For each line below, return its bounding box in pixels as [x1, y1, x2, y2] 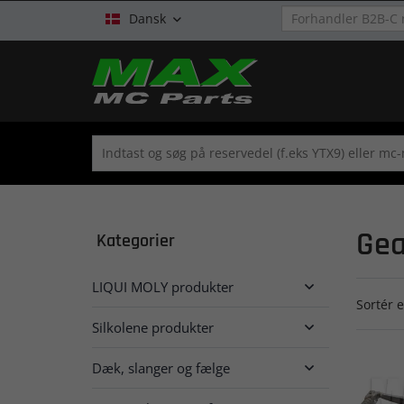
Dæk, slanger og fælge [92, 358, 230, 377]
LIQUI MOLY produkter [92, 277, 234, 296]
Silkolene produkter [92, 317, 214, 336]
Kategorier [96, 229, 175, 252]
